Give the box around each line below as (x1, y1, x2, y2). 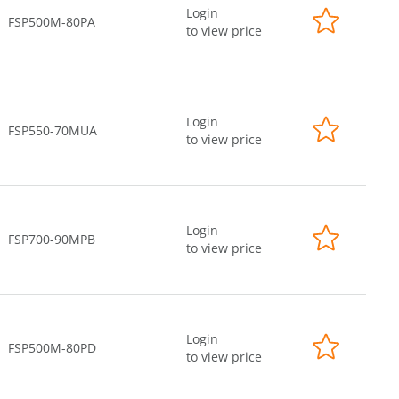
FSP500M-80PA (8, 13, 95, 30)
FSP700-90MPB (8, 231, 95, 248)
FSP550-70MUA (8, 122, 97, 139)
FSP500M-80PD (8, 339, 96, 356)
